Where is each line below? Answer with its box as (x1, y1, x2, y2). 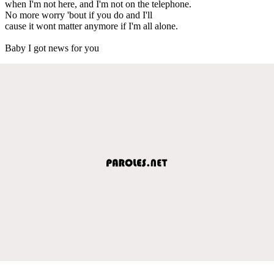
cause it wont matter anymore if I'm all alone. (5, 20, 178, 31)
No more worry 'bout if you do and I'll (5, 9, 152, 20)
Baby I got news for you (5, 42, 99, 53)
